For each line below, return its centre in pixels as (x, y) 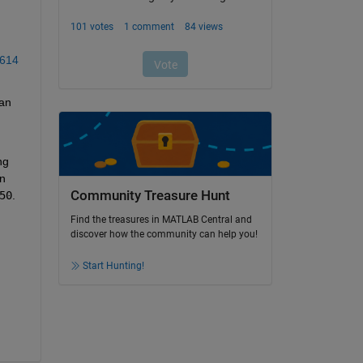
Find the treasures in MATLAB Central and (161, 220)
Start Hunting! (113, 266)
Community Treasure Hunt (150, 195)
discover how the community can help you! (164, 235)
